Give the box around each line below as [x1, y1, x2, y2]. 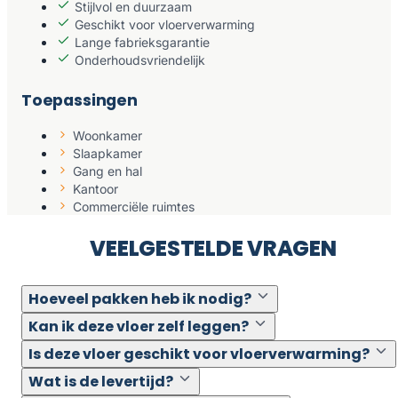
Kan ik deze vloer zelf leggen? [28, 316, 249, 338]
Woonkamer [73, 128, 142, 144]
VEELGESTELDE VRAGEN [90, 234, 337, 264]
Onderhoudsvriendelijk [75, 52, 205, 68]
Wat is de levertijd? [28, 371, 173, 393]
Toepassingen [21, 90, 138, 112]
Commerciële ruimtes [73, 199, 195, 215]
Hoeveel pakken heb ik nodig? [28, 289, 251, 310]
